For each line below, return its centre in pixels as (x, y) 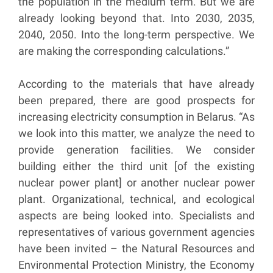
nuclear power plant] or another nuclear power (136, 183)
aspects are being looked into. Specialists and (136, 216)
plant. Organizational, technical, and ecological (136, 199)
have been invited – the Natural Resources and (136, 249)
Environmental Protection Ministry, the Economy (136, 265)
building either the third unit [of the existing (136, 166)
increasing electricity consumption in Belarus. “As (136, 117)
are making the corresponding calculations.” (125, 51)
